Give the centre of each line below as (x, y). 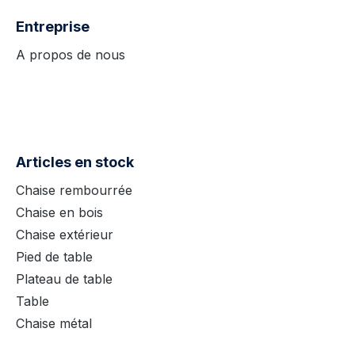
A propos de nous (71, 55)
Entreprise (53, 27)
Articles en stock (75, 162)
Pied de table (54, 257)
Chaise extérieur (65, 235)
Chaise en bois (59, 212)
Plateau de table (64, 279)
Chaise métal (54, 323)
